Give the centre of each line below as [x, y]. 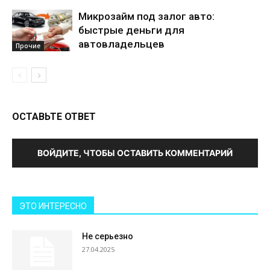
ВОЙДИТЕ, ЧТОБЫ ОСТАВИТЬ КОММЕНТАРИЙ [135, 153]
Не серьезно [108, 236]
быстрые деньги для [131, 30]
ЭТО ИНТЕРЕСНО [53, 206]
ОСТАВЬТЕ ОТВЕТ [54, 117]
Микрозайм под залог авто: [146, 16]
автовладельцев [121, 44]
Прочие [28, 46]
